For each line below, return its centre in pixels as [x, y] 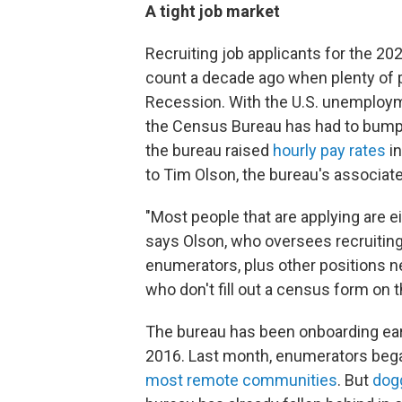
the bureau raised [209, 150]
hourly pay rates [329, 150]
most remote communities [241, 380]
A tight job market [213, 11]
